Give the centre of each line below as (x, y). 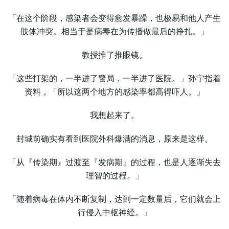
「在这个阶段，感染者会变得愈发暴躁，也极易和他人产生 (114, 18)
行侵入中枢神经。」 (114, 212)
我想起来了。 (114, 115)
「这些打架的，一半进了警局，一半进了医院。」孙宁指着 (114, 78)
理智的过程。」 (114, 176)
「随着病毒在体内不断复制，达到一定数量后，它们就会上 (114, 199)
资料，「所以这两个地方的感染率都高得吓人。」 (114, 92)
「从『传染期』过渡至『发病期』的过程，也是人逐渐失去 (114, 162)
